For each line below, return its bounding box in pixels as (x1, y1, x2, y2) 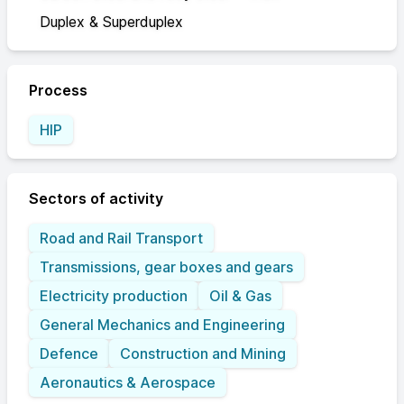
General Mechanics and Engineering (40, 316, 285, 334)
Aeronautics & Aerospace (40, 373, 216, 391)
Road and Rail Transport (40, 229, 203, 247)
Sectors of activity (29, 189, 163, 207)
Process (29, 81, 87, 99)
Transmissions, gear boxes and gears (40, 258, 293, 276)
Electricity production (40, 287, 188, 305)
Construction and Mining (120, 344, 286, 363)
